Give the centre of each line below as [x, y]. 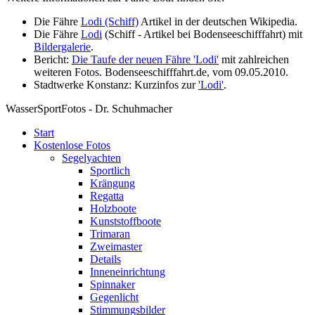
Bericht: [53, 59]
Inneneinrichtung [128, 272]
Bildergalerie [62, 47]
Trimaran [110, 234]
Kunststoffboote [126, 221]
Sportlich [110, 171]
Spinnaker [112, 284]
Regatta [107, 196]
